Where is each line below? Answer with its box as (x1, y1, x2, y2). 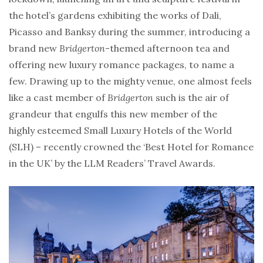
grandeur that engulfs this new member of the (9, 107, 217, 120)
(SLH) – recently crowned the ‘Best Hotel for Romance (9, 140, 254, 153)
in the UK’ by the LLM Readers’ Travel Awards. (9, 157, 215, 169)
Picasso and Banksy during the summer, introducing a (9, 25, 250, 38)
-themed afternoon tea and (105, 42, 230, 54)
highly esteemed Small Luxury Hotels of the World (9, 124, 232, 136)
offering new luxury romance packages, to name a (9, 58, 234, 70)
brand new (9, 42, 59, 54)
